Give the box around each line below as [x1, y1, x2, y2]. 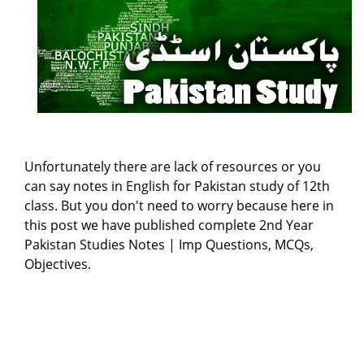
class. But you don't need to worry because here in [24, 196, 334, 214]
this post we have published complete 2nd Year [24, 215, 314, 234]
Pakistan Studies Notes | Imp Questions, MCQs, [24, 235, 314, 253]
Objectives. [24, 254, 91, 273]
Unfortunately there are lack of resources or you [24, 157, 321, 175]
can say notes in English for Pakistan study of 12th [24, 176, 330, 195]
